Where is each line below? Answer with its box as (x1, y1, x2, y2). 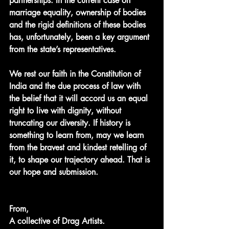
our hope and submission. (9, 166, 98, 177)
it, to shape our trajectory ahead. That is (9, 154, 152, 165)
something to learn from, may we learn (9, 129, 146, 141)
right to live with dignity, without (9, 105, 124, 116)
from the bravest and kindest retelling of (9, 142, 149, 153)
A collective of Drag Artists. (9, 215, 105, 226)
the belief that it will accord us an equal (9, 93, 150, 104)
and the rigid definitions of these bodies (9, 19, 148, 30)
